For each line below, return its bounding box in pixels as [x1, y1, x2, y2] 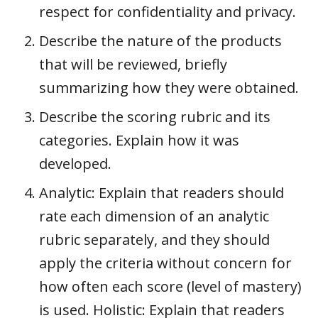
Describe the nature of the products [39, 31, 282, 50]
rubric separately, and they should [39, 229, 270, 249]
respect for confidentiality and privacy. [39, 1, 296, 21]
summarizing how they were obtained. [39, 77, 299, 97]
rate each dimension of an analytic [39, 206, 269, 226]
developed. [39, 153, 111, 173]
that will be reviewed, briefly [39, 54, 227, 74]
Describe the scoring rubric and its [39, 106, 270, 126]
